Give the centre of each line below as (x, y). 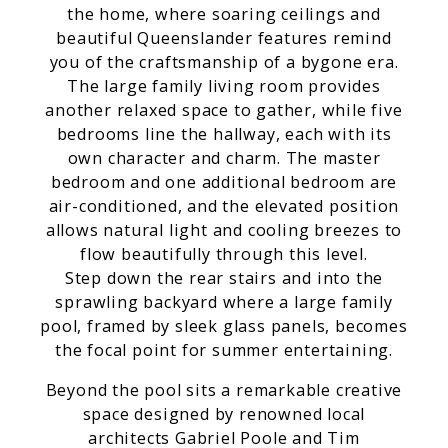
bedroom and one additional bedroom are (224, 181)
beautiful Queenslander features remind (224, 37)
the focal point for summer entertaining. (224, 349)
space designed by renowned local (224, 413)
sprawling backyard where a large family (224, 301)
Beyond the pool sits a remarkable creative (224, 389)
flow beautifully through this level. (224, 253)
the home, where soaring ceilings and (224, 13)
